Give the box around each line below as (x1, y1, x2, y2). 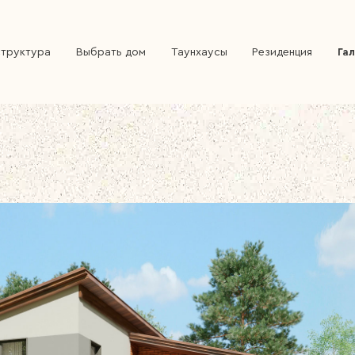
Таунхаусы (170, 46, 227, 58)
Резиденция (252, 46, 313, 58)
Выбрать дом (75, 46, 146, 58)
